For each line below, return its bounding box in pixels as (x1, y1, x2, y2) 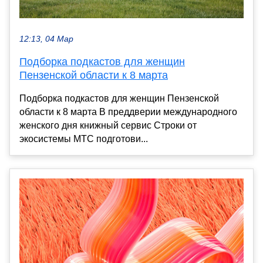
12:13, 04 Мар (19, 34, 73, 43)
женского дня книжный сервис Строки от (19, 120, 197, 130)
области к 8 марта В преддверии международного (19, 106, 237, 117)
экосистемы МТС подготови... (19, 133, 148, 144)
